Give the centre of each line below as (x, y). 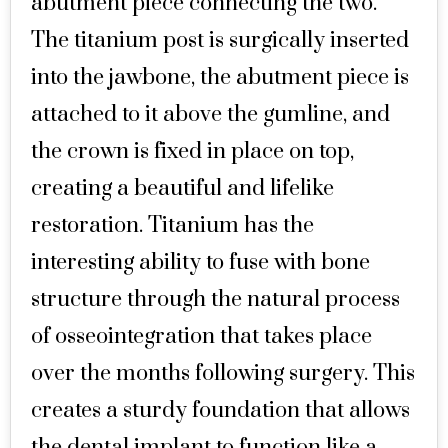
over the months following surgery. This (223, 373)
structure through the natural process (215, 299)
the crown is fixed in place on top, (192, 151)
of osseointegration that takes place (201, 336)
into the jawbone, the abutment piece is (220, 77)
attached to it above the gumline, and (210, 114)
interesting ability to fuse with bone (200, 262)
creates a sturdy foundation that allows (220, 410)
